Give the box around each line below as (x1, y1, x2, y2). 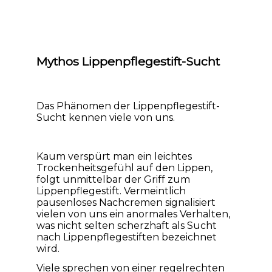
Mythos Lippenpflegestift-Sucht (36, 53, 220, 69)
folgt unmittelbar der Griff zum (36, 173, 190, 185)
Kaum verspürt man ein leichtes (36, 150, 192, 162)
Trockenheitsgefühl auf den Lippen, (36, 161, 212, 174)
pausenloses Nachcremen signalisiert (36, 196, 216, 208)
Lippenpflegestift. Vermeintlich (36, 185, 186, 197)
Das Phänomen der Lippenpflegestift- (36, 100, 220, 112)
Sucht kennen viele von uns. (36, 112, 175, 124)
